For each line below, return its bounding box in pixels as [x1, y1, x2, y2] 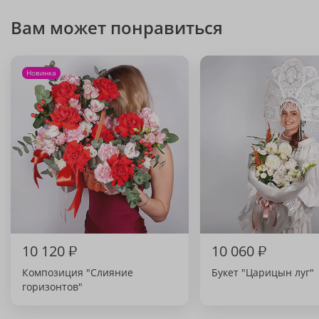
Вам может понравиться [11, 16, 223, 39]
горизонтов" [22, 280, 83, 293]
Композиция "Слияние [22, 266, 133, 279]
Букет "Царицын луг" [211, 266, 314, 279]
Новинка [26, 68, 56, 78]
